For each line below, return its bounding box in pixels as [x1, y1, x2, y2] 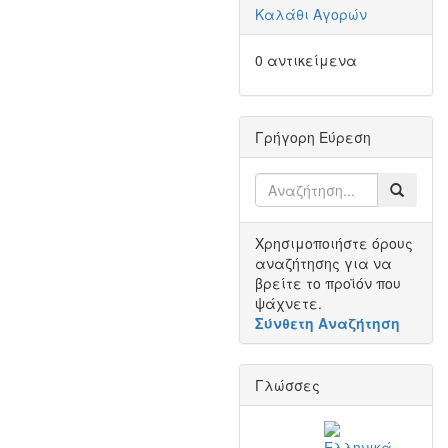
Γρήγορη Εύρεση [255, 127, 371, 147]
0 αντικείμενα [255, 50, 357, 70]
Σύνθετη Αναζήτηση [255, 313, 400, 333]
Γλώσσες [255, 375, 320, 395]
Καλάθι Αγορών [255, 4, 367, 24]
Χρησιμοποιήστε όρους [255, 233, 413, 253]
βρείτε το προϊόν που [255, 273, 401, 293]
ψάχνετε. [255, 293, 322, 313]
